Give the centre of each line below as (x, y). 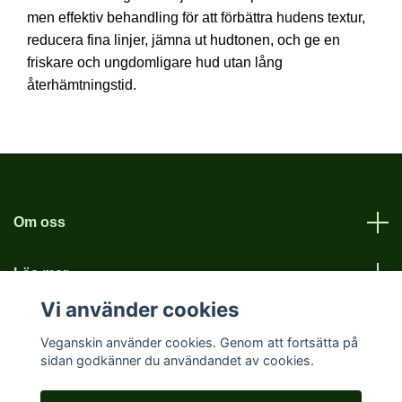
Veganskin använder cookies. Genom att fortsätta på (199, 342)
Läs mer (41, 273)
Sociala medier (64, 324)
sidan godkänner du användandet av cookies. (177, 360)
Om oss (39, 222)
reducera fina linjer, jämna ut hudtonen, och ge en (184, 40)
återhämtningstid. (82, 85)
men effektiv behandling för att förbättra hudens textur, (196, 17)
